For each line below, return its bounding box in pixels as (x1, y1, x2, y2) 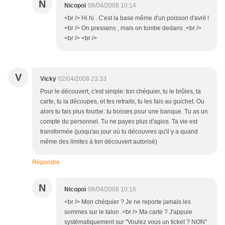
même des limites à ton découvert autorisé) (40, 138, 157, 146)
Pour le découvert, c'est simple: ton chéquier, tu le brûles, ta (40, 88, 201, 95)
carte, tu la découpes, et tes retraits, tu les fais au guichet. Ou (40, 98, 204, 105)
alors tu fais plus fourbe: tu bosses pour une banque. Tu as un (40, 108, 208, 116)
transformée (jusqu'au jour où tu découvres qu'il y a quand (40, 128, 198, 136)
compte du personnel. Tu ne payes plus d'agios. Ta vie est (40, 118, 197, 126)
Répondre (32, 159, 60, 166)
